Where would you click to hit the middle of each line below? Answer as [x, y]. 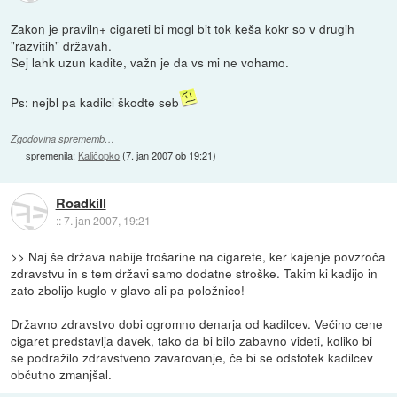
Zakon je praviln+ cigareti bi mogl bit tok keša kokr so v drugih [183, 28]
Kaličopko [99, 155]
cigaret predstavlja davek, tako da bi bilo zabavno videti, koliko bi [192, 340]
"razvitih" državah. [62, 45]
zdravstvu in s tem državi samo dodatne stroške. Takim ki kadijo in [195, 272]
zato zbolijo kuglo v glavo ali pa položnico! [128, 289]
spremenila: [52, 155]
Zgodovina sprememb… [63, 138]
